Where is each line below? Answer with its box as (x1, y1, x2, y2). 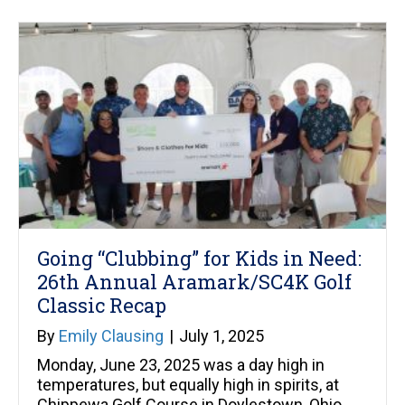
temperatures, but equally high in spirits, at (37, 375, 339, 395)
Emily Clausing (59, 326, 164, 346)
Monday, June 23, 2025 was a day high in (37, 355, 325, 375)
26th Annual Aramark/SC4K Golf (37, 268, 352, 296)
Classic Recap (37, 292, 166, 319)
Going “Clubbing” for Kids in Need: (37, 245, 362, 272)
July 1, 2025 (179, 326, 264, 346)
